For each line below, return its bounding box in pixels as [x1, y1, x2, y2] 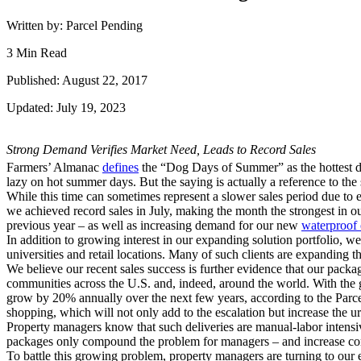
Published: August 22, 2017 [6, 73, 147, 88]
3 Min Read [6, 46, 67, 60]
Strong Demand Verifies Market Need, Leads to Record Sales [6, 143, 316, 157]
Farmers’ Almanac [6, 160, 102, 175]
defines [102, 160, 139, 175]
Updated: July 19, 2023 [6, 101, 126, 115]
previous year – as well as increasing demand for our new [6, 218, 301, 233]
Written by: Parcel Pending [6, 19, 143, 33]
